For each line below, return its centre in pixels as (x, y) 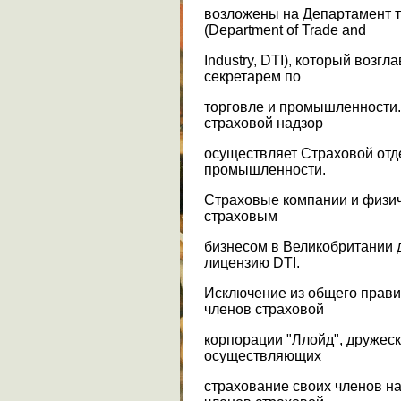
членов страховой (264, 309)
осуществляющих (263, 355)
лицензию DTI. (252, 262)
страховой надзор (264, 123)
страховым (241, 216)
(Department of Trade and (285, 30)
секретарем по (252, 76)
